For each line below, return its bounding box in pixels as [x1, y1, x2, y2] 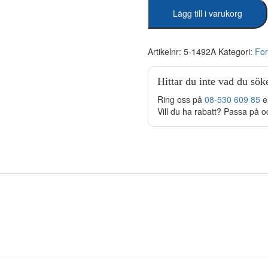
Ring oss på [157, 93, 205, 106]
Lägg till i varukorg [172, 7, 242, 20]
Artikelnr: [147, 45, 184, 58]
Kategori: [218, 45, 255, 58]
